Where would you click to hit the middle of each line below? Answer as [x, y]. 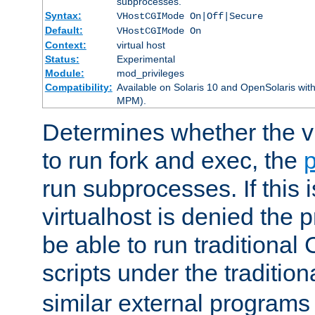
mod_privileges [150, 73]
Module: [64, 73]
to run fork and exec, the [173, 161]
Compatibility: [78, 88]
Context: [65, 45]
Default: [64, 31]
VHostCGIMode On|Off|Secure [189, 17]
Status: [62, 59]
